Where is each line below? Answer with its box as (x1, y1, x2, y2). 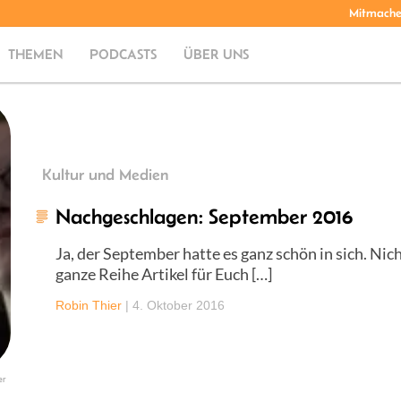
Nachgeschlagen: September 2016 (55, 203, 353, 228)
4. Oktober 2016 (132, 297, 225, 312)
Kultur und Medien (42, 165, 168, 183)
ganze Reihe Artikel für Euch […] (55, 263, 272, 284)
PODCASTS (90, 47, 158, 62)
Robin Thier (55, 297, 122, 312)
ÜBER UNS (183, 47, 250, 62)
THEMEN (8, 47, 64, 62)
